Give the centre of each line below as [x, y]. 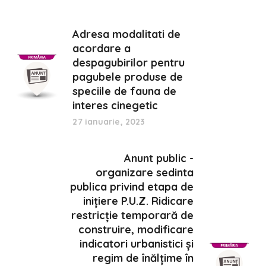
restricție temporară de [132, 215]
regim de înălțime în [143, 258]
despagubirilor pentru [129, 62]
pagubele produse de [128, 77]
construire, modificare [136, 229]
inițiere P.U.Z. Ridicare [138, 201]
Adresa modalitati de [127, 34]
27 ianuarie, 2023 [109, 121]
